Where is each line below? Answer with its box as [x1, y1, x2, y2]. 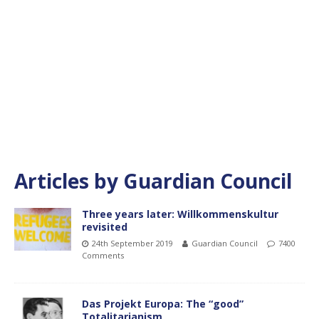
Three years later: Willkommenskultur [82, 206, 278, 221]
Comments [82, 249, 124, 261]
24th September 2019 [92, 237, 173, 249]
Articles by [14, 167, 123, 194]
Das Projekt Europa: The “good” [82, 296, 244, 310]
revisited [82, 219, 127, 234]
